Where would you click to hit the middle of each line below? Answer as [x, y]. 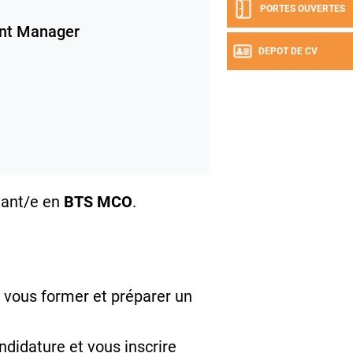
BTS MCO [98, 202]
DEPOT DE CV [288, 51]
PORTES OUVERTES [303, 9]
